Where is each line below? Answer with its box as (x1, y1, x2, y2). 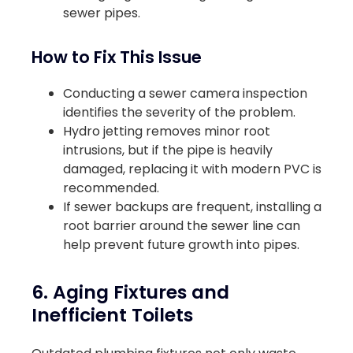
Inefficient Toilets (32, 301, 193, 328)
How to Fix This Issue (32, 45, 202, 69)
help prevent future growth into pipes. (63, 235, 299, 254)
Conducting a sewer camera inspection (63, 84, 307, 102)
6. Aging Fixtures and (32, 278, 229, 305)
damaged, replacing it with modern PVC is (63, 159, 321, 178)
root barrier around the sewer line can (63, 216, 300, 235)
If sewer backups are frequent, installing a (63, 197, 321, 216)
